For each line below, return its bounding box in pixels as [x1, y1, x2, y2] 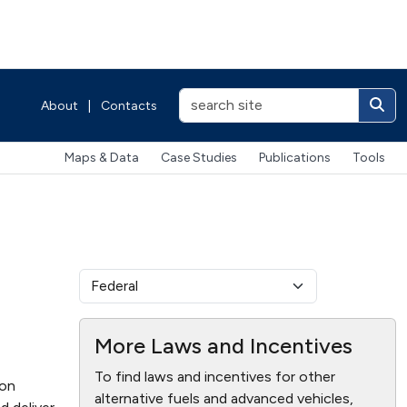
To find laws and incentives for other [94, 367, 335, 385]
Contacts [101, 97, 157, 114]
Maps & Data [65, 150, 139, 166]
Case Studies [161, 150, 237, 166]
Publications [259, 150, 331, 166]
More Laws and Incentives [94, 332, 352, 359]
